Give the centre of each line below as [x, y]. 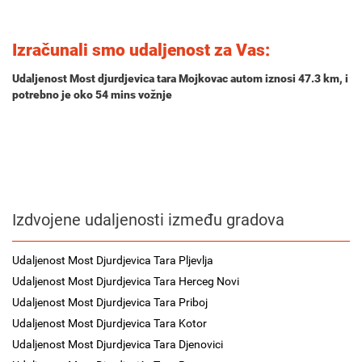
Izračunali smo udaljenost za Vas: [141, 50]
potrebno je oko [54, 95]
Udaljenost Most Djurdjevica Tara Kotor [109, 323]
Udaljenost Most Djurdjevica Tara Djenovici [118, 344]
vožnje [154, 95]
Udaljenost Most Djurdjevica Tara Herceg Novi [126, 281]
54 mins [116, 95]
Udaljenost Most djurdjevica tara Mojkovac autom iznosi [155, 78]
